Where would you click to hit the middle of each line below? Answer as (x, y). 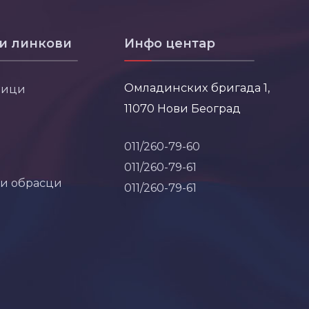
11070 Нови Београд (182, 108)
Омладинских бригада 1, (197, 87)
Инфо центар (170, 43)
